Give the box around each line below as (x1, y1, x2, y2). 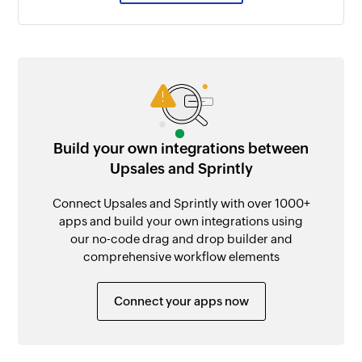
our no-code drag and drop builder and (69, 231, 293, 246)
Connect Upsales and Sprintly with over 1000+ (52, 196, 310, 210)
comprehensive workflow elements (82, 249, 280, 263)
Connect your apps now (113, 293, 249, 308)
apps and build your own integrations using (59, 213, 303, 228)
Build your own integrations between (53, 139, 309, 157)
